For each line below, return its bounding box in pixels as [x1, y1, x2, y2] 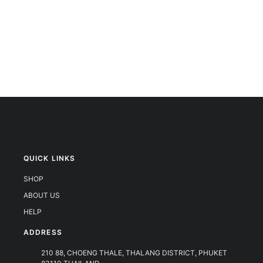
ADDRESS [23, 227, 62, 237]
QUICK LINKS [23, 153, 76, 163]
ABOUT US [23, 190, 60, 200]
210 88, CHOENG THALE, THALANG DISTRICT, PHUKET [41, 248, 227, 257]
